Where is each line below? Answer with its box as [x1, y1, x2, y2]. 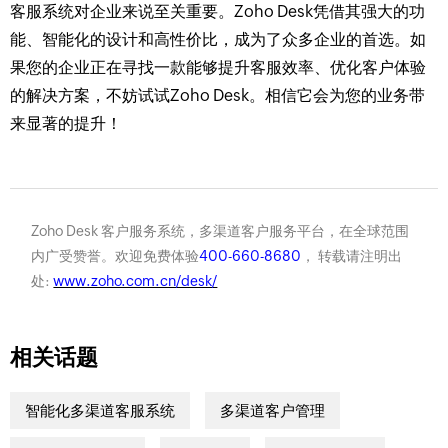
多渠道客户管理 [220, 401, 325, 419]
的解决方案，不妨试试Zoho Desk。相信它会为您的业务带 [10, 86, 425, 106]
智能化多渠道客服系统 [25, 401, 175, 419]
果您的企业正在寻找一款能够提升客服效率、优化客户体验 [10, 58, 426, 78]
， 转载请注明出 [301, 248, 403, 265]
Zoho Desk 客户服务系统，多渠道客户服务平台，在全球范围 [31, 223, 410, 240]
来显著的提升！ [10, 114, 122, 134]
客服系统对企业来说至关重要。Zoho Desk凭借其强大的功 [10, 2, 425, 22]
